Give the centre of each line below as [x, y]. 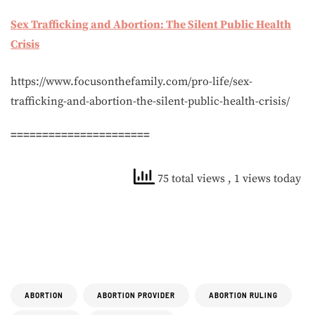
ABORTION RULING [243, 295]
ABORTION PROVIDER [136, 295]
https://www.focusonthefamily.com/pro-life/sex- [131, 82]
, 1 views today [264, 179]
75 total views [191, 179]
